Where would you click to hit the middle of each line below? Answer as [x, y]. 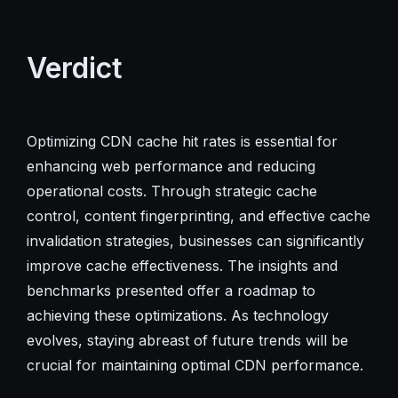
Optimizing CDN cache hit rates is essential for [182, 141]
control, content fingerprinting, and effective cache [198, 215]
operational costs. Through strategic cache [171, 191]
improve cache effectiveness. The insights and [182, 265]
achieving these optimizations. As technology [177, 315]
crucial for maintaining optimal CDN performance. [195, 365]
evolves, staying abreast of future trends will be [187, 340]
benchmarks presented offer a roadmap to [171, 290]
